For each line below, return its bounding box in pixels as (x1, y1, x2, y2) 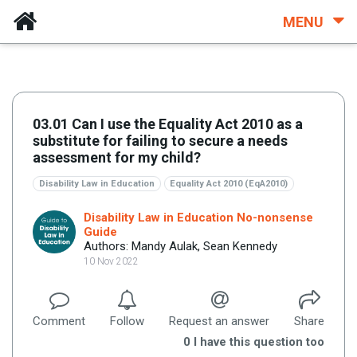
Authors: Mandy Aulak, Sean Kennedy (84, 238, 277, 253)
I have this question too (190, 334, 324, 349)
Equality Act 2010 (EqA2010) (170, 178, 288, 189)
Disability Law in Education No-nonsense (84, 210, 313, 225)
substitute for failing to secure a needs (33, 132, 288, 149)
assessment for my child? (33, 149, 201, 166)
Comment (33, 313, 85, 328)
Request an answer (169, 313, 269, 328)
